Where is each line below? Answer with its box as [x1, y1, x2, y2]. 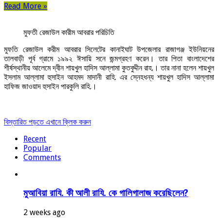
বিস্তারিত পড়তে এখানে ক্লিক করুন [4, 117, 91, 127]
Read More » [4, 1, 47, 11]
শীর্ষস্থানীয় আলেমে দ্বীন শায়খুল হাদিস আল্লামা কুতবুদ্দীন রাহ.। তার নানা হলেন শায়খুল [4, 63, 214, 73]
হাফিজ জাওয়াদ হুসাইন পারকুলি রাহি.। [4, 81, 97, 91]
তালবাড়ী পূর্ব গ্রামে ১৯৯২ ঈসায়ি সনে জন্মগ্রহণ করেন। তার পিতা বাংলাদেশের [4, 54, 214, 63]
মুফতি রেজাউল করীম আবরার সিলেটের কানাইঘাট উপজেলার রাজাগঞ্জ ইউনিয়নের [4, 44, 214, 54]
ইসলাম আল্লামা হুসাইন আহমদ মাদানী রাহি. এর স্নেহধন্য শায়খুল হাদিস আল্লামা [4, 72, 214, 82]
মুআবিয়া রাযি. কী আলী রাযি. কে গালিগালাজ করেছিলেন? [23, 188, 188, 199]
